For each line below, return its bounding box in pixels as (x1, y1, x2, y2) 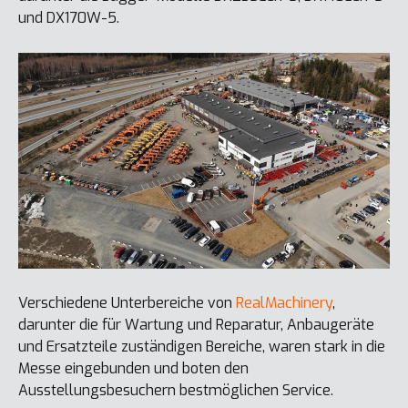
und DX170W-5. (18, 7, 119, 27)
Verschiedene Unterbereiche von (18, 293, 236, 313)
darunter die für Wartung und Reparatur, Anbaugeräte (18, 315, 374, 335)
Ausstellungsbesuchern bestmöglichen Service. (18, 381, 333, 401)
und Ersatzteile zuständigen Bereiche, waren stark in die (18, 337, 385, 357)
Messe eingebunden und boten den (18, 359, 249, 379)
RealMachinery (236, 293, 332, 313)
